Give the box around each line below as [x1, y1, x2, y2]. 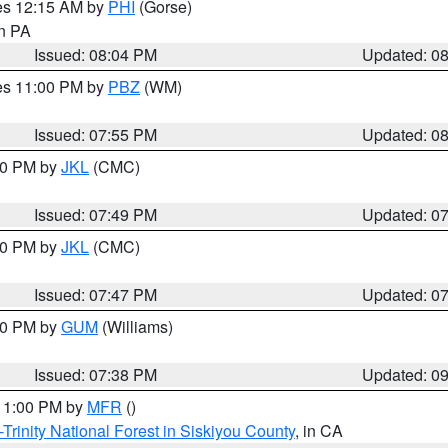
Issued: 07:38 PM [34, 363, 158, 386]
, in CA [295, 419, 343, 442]
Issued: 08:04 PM [34, 43, 158, 66]
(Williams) [98, 315, 173, 338]
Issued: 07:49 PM [34, 203, 158, 226]
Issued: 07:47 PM [34, 283, 158, 306]
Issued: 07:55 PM [34, 123, 158, 146]
